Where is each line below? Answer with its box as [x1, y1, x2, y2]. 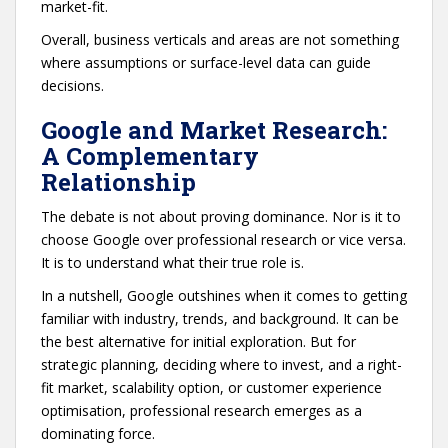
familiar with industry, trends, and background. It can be [41, 308, 399, 328]
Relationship [41, 165, 196, 198]
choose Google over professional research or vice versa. [41, 229, 406, 249]
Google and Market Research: [41, 113, 387, 146]
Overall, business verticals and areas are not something [41, 29, 399, 49]
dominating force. [41, 423, 159, 443]
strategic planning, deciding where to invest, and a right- [41, 354, 402, 374]
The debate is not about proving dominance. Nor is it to [41, 206, 401, 226]
